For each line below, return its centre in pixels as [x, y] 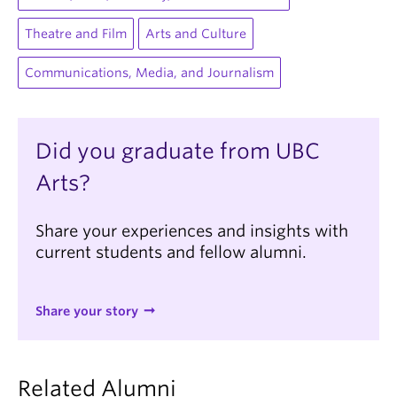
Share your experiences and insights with [192, 231]
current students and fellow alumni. [171, 252]
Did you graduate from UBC [178, 151]
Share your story [87, 311]
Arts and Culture [196, 34]
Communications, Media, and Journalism [149, 73]
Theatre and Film [76, 34]
